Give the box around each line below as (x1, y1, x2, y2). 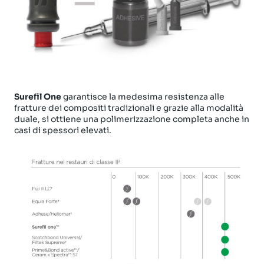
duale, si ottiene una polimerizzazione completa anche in (14, 113, 249, 124)
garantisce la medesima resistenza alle (61, 91, 225, 102)
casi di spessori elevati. (14, 124, 111, 136)
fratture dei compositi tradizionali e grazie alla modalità (14, 102, 243, 113)
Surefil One (14, 91, 61, 102)
